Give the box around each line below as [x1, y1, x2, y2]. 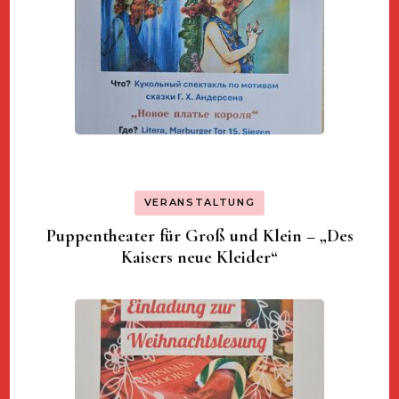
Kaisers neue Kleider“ [121, 246, 278, 268]
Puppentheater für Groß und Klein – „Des [45, 224, 354, 247]
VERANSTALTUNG [143, 196, 256, 209]
